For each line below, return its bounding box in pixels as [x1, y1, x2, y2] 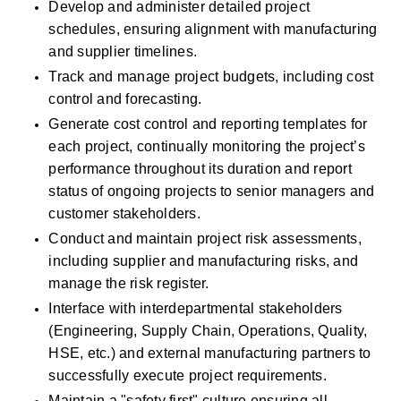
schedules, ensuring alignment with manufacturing [48, 21, 378, 37]
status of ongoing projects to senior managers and [48, 183, 375, 199]
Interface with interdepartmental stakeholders [48, 301, 343, 316]
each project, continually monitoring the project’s [48, 139, 365, 154]
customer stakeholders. [48, 206, 205, 221]
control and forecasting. [48, 91, 202, 107]
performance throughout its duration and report [48, 161, 352, 176]
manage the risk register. [48, 276, 209, 291]
